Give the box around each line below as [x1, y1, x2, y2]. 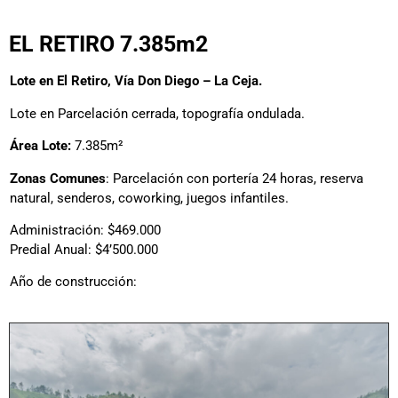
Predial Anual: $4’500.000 [10, 241, 158, 258]
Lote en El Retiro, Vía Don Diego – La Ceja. [10, 73, 262, 90]
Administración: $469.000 [10, 221, 161, 238]
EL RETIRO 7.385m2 [9, 31, 208, 58]
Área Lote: [10, 138, 71, 155]
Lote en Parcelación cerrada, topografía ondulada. [10, 105, 305, 122]
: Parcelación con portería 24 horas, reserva [106, 170, 363, 187]
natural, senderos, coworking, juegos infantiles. [10, 189, 289, 206]
